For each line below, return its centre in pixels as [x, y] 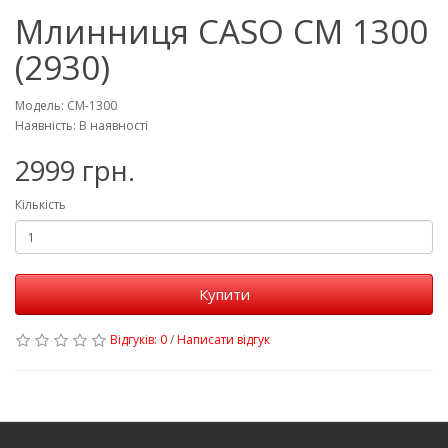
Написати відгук [223, 339]
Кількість [40, 204]
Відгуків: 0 [138, 339]
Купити [224, 294]
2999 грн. [75, 170]
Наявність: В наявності [81, 125]
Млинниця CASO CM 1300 [221, 31]
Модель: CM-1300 [66, 105]
